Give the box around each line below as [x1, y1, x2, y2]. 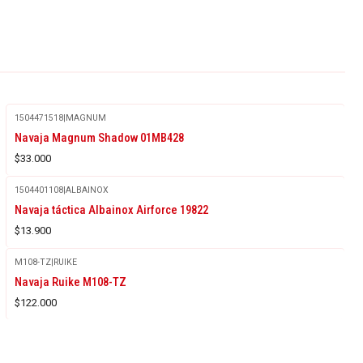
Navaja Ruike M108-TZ [14, 274, 126, 289]
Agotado [30, 269, 59, 279]
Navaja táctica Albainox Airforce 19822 [14, 202, 208, 217]
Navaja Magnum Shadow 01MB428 [14, 130, 184, 145]
